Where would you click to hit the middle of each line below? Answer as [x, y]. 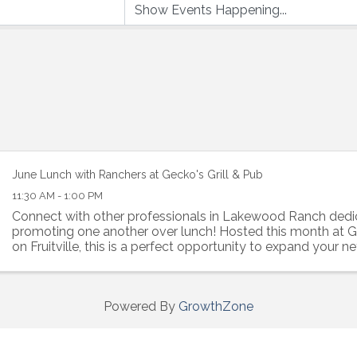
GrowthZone [216, 306]
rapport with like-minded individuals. [118, 262]
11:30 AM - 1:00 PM [58, 196]
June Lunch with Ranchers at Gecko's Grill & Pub [138, 174]
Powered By [141, 306]
